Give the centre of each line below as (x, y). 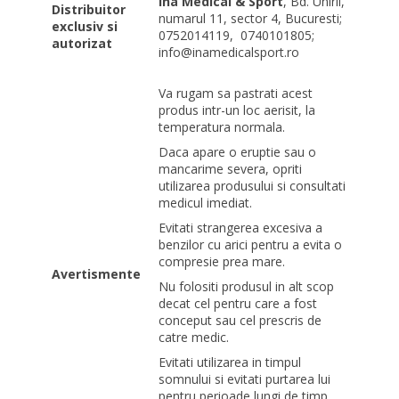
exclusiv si (85, 26)
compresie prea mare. (222, 261)
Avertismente (97, 273)
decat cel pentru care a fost (238, 303)
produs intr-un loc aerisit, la (237, 110)
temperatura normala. (222, 126)
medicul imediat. (206, 202)
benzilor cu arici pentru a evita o (251, 244)
